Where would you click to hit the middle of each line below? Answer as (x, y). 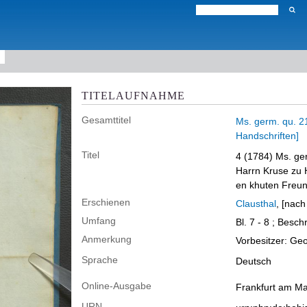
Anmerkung (107, 239)
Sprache (100, 260)
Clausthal (256, 204)
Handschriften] (267, 136)
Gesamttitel (106, 120)
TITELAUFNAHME (133, 95)
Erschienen (106, 202)
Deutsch (254, 261)
